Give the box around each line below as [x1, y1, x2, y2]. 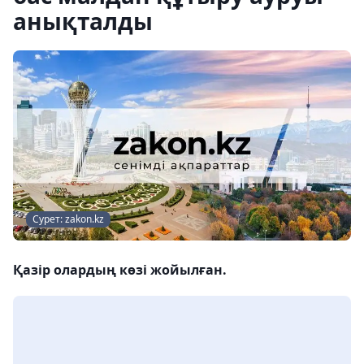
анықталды [13, 6, 153, 37]
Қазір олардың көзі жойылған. [13, 261, 227, 279]
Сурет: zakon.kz [32, 212, 104, 226]
